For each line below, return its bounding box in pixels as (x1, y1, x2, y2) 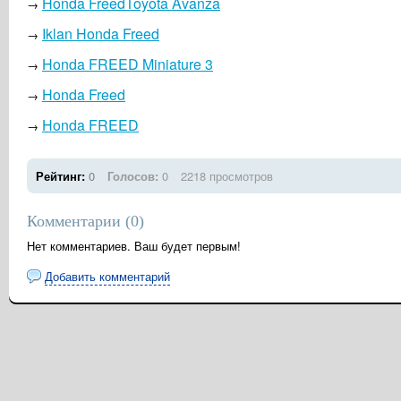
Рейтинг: (36, 167, 89, 184)
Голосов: (107, 167, 158, 184)
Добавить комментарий (45, 268, 170, 285)
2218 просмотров (181, 167, 273, 184)
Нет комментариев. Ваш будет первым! (27, 237, 241, 254)
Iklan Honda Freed (42, 23, 159, 44)
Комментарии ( (27, 212, 131, 230)
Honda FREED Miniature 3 (42, 54, 213, 74)
